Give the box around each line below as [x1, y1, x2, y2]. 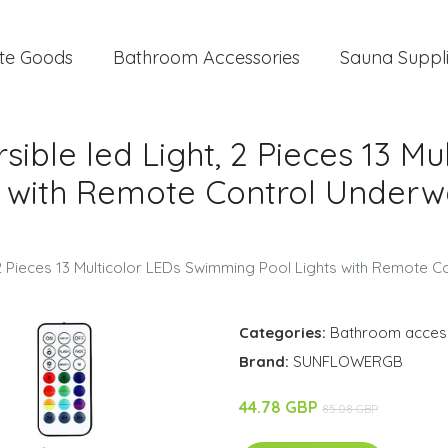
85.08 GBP [322, 401, 378, 416]
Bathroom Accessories [113, 46, 300, 69]
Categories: [239, 323, 326, 342]
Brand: [239, 352, 293, 371]
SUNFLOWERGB [293, 352, 403, 371]
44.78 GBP [239, 397, 322, 417]
